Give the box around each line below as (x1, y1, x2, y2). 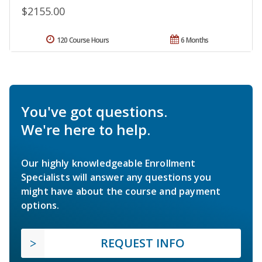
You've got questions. (21, 102, 167, 122)
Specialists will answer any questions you (21, 171, 212, 184)
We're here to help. (21, 120, 150, 140)
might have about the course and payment (21, 185, 221, 198)
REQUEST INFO (101, 235, 185, 251)
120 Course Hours (56, 35, 109, 46)
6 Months (181, 35, 209, 46)
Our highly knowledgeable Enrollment (21, 157, 196, 170)
